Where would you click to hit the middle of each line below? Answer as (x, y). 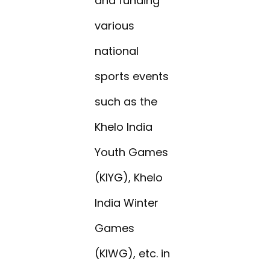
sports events (132, 77)
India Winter (127, 203)
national (117, 51)
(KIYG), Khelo (129, 178)
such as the (126, 102)
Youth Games (132, 152)
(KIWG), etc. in (133, 254)
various (115, 26)
